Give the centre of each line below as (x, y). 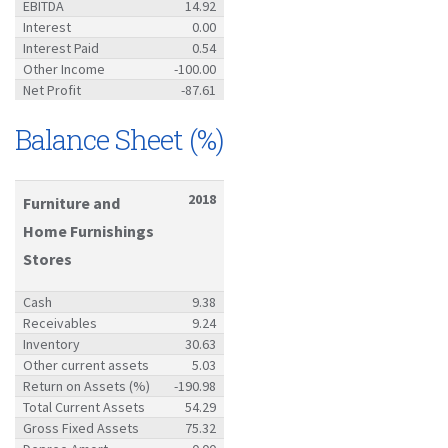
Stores (47, 258)
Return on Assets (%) (86, 385)
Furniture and (71, 202)
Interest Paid (61, 47)
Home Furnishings (88, 230)
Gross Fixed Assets (81, 427)
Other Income (64, 68)
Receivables (60, 322)
